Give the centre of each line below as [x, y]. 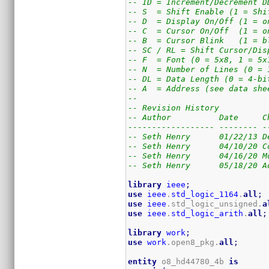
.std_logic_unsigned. [215, 204]
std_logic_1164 [205, 194]
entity [143, 261]
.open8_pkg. [193, 242]
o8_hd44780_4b [193, 261]
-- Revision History [174, 107]
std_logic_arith [207, 213]
